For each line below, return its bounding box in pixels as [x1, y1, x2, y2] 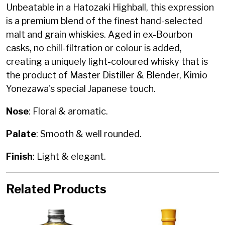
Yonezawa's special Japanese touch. [6, 83, 158, 94]
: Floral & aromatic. [29, 105, 108, 117]
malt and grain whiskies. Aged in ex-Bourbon [6, 29, 192, 40]
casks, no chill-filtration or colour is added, [6, 42, 182, 53]
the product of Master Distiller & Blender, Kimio [6, 69, 207, 80]
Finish [6, 151, 33, 162]
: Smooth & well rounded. [36, 128, 142, 139]
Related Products [6, 181, 106, 196]
